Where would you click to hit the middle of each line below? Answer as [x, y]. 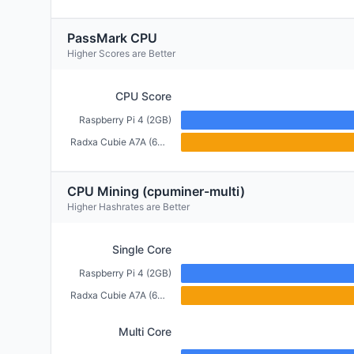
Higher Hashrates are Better [128, 207]
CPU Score [143, 96]
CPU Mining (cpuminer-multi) [156, 191]
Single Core [142, 249]
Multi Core [145, 331]
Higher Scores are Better [121, 53]
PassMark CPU [112, 38]
